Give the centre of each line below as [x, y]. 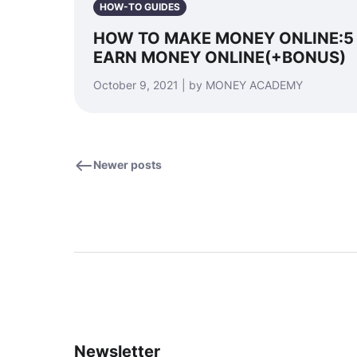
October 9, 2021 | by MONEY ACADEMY [198, 85]
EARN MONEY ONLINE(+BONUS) [220, 57]
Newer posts [127, 165]
